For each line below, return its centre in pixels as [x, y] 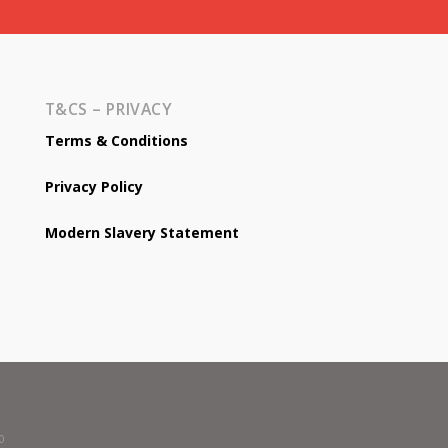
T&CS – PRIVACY [108, 109]
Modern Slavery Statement [141, 233]
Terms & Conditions [116, 141]
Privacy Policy [93, 187]
